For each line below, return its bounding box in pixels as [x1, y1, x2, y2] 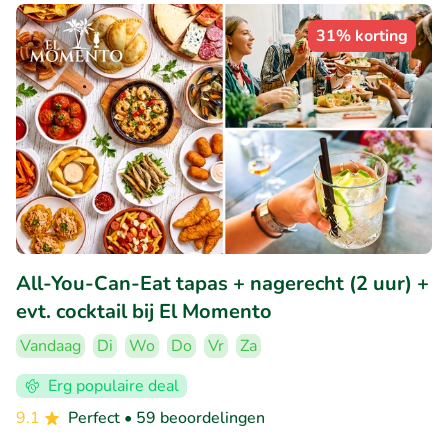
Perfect [68, 406, 124, 429]
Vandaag [20, 334, 81, 357]
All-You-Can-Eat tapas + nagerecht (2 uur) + [16, 269, 429, 297]
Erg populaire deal [48, 374, 179, 397]
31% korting [316, 25, 408, 48]
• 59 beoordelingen [124, 406, 265, 429]
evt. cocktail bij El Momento [16, 297, 272, 325]
